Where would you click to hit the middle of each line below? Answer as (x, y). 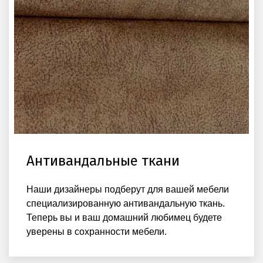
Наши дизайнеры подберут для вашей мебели (128, 189)
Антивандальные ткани (103, 161)
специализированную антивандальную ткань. (126, 203)
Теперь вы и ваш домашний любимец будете (124, 217)
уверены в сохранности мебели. (97, 231)
